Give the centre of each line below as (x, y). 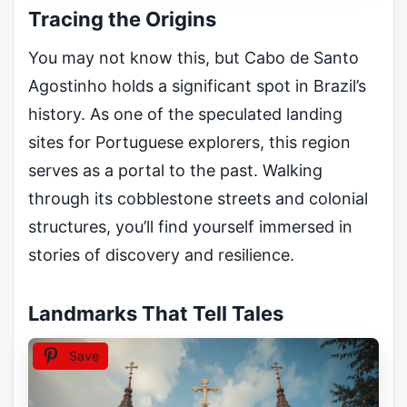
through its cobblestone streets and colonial (198, 199)
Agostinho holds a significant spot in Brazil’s (197, 86)
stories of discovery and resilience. (161, 255)
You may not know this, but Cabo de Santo (194, 58)
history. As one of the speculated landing (185, 114)
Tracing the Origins (122, 20)
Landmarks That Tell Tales (156, 313)
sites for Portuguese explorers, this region (189, 143)
